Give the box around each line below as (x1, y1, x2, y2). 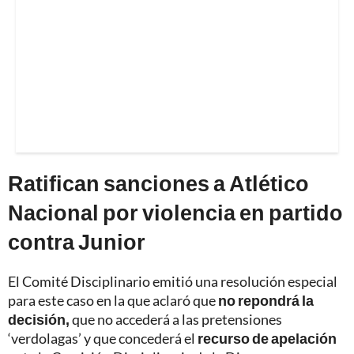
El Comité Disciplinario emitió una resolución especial (8, 272, 337, 290)
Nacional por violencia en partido (8, 198, 343, 225)
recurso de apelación (198, 329, 337, 347)
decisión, (8, 310, 72, 328)
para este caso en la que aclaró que (8, 291, 218, 309)
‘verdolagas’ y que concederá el (8, 329, 198, 347)
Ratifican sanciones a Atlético (8, 169, 309, 196)
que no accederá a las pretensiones (72, 310, 282, 328)
